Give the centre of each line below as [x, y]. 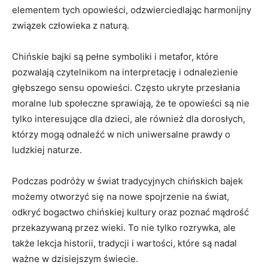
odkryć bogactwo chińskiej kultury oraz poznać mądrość [130, 212]
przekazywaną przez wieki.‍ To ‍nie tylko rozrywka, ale [124, 227]
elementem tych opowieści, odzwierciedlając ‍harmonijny [132, 10]
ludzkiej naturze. [47, 150]
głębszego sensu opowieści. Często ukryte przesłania [126, 87]
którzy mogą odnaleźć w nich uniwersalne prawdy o [121, 134]
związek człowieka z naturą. [71, 25]
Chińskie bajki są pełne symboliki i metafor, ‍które [115, 56]
